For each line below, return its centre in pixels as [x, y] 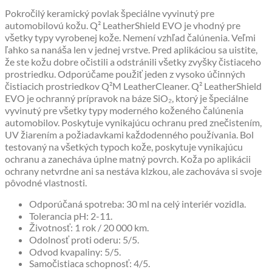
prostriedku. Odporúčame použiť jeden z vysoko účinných [125, 73]
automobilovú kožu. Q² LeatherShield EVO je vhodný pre [123, 25]
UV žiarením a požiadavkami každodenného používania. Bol [129, 134]
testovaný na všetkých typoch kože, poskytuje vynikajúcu [124, 146]
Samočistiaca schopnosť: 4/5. [90, 263]
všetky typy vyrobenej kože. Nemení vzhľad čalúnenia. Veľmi [130, 37]
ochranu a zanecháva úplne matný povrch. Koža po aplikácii [128, 158]
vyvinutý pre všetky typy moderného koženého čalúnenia [124, 110]
